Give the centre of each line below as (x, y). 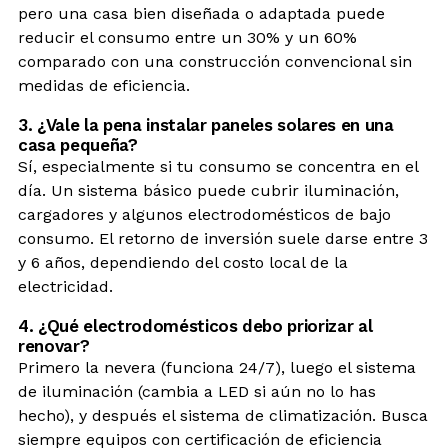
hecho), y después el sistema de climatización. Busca (223, 415)
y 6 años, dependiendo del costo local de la (183, 262)
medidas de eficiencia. (104, 85)
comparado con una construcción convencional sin (215, 61)
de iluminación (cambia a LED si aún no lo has (197, 391)
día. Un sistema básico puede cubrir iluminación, (208, 190)
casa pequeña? (78, 144)
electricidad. (65, 286)
